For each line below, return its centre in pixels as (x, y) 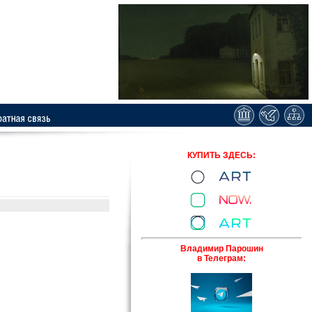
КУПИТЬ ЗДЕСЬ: (221, 155)
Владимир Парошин (221, 249)
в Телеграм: (221, 258)
